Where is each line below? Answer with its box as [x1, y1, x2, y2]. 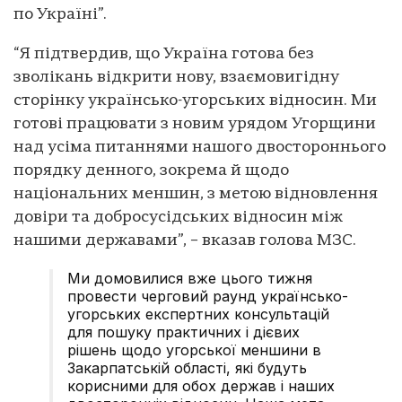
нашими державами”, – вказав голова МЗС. [13, 232, 360, 250]
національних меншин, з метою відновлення [13, 186, 378, 204]
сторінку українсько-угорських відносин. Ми [13, 92, 377, 110]
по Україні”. [13, 6, 107, 24]
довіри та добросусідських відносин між [13, 209, 343, 227]
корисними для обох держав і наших [67, 377, 335, 396]
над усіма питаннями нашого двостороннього [13, 139, 386, 157]
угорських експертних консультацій [67, 305, 329, 324]
